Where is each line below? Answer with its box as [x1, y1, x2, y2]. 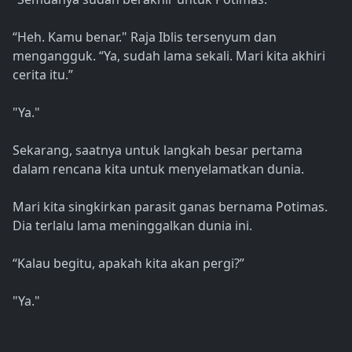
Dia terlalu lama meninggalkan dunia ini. [13, 217, 252, 235]
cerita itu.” [13, 66, 73, 84]
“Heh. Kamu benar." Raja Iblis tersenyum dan [13, 28, 277, 46]
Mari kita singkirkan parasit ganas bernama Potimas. [13, 198, 328, 216]
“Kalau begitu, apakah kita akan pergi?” [13, 255, 244, 273]
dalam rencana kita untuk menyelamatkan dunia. [13, 160, 304, 178]
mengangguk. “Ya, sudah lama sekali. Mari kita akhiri [13, 47, 325, 65]
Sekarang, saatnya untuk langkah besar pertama [13, 141, 302, 159]
